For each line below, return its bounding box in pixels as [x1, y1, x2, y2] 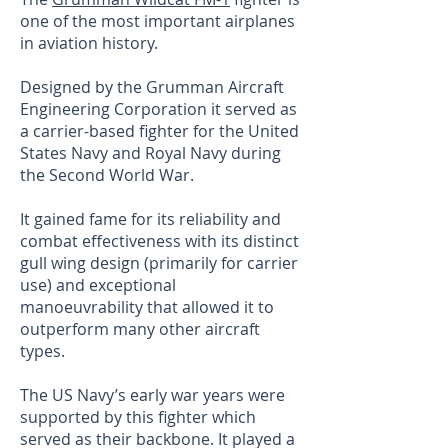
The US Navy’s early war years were [20, 384, 285, 407]
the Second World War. [20, 164, 194, 187]
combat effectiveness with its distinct [20, 230, 299, 253]
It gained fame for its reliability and [20, 208, 281, 231]
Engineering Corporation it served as [20, 98, 297, 121]
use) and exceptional [20, 274, 176, 297]
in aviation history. [20, 32, 158, 55]
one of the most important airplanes [20, 10, 295, 33]
